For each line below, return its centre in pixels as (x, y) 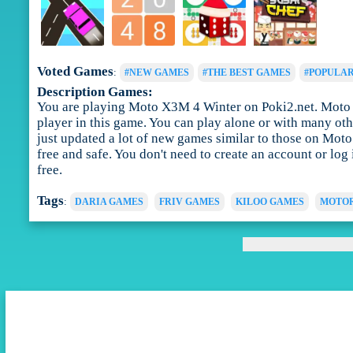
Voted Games (75, 72)
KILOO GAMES (269, 202)
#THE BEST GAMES (246, 73)
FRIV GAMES (189, 202)
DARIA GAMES (109, 202)
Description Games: (95, 92)
